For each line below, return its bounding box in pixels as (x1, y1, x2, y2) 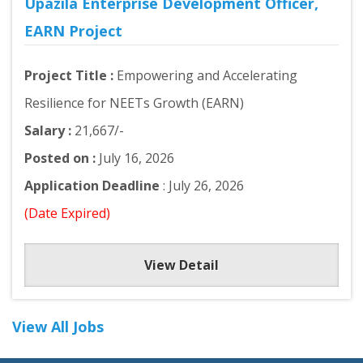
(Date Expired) (24, 204, 110, 222)
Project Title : (24, 66, 117, 84)
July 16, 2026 (96, 149, 174, 167)
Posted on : (24, 149, 96, 167)
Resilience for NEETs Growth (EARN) (24, 94, 244, 112)
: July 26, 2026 (160, 177, 244, 194)
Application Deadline (24, 177, 160, 194)
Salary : (24, 122, 71, 139)
